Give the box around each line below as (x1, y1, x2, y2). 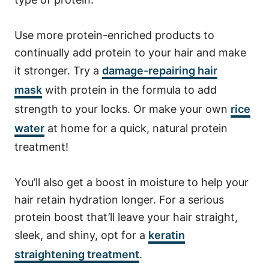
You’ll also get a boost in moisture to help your (14, 176, 249, 189)
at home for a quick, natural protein (44, 122, 228, 135)
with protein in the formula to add (42, 83, 217, 97)
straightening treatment (14, 248, 139, 261)
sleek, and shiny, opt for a (14, 229, 148, 242)
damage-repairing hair (102, 64, 217, 77)
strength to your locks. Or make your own (14, 103, 231, 116)
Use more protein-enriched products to (14, 29, 214, 42)
